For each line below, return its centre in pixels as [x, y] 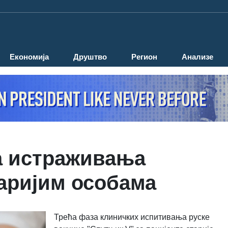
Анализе [197, 57]
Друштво [90, 57]
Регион [144, 57]
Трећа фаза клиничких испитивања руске [132, 217]
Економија [29, 57]
